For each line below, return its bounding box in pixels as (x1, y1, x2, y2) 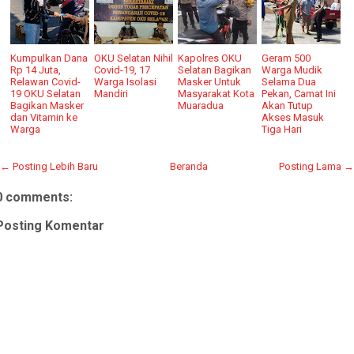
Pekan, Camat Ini (262, 87, 337, 100)
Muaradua (178, 99, 224, 111)
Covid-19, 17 (94, 63, 151, 76)
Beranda (169, 160, 208, 172)
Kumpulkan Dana (10, 51, 88, 64)
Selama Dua (262, 75, 317, 88)
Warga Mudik (262, 63, 323, 76)
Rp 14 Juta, (10, 63, 62, 76)
